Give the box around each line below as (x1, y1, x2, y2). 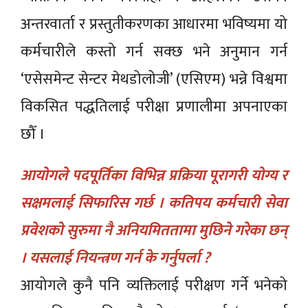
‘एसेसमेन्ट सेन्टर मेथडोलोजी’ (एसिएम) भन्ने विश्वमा (21, 66, 287, 92)
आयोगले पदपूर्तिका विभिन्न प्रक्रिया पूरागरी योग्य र (21, 162, 287, 188)
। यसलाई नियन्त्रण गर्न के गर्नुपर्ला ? (21, 245, 210, 271)
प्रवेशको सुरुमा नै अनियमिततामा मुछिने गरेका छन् (21, 217, 287, 243)
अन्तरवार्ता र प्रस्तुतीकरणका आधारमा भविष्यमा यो (21, 11, 287, 37)
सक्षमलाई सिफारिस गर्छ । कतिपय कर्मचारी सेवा (21, 190, 287, 216)
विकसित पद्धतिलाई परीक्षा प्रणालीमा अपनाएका (21, 93, 287, 120)
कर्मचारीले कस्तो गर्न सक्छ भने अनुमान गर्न (21, 38, 287, 65)
